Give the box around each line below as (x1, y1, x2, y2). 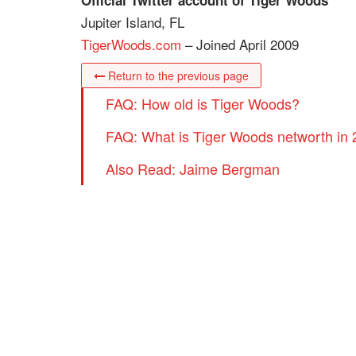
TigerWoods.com (81, 34, 181, 54)
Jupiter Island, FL (81, 12, 184, 32)
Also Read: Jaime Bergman (106, 158, 280, 179)
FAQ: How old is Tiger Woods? (106, 93, 300, 114)
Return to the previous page (105, 68, 249, 83)
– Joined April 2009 (181, 34, 299, 54)
